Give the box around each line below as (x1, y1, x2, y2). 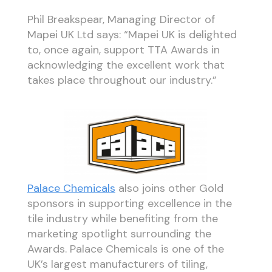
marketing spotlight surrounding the (27, 226, 211, 241)
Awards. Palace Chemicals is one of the (27, 241, 224, 256)
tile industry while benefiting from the (27, 211, 218, 226)
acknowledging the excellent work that (27, 58, 225, 73)
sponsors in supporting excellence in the (27, 195, 232, 211)
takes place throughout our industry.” (27, 73, 217, 88)
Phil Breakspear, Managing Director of (27, 12, 215, 27)
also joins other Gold (115, 180, 223, 195)
